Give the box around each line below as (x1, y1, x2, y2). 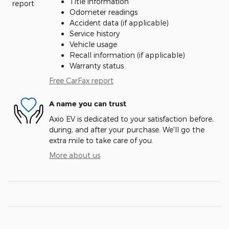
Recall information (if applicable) (70, 51, 185, 60)
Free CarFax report (49, 76, 113, 85)
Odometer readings (70, 8, 138, 17)
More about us (49, 151, 100, 160)
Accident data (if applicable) (70, 18, 169, 28)
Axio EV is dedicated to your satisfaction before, (49, 114, 214, 124)
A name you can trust (49, 99, 126, 108)
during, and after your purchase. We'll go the (49, 125, 204, 134)
